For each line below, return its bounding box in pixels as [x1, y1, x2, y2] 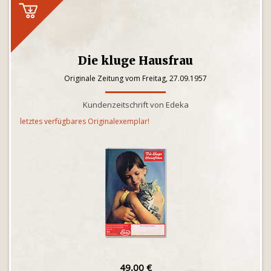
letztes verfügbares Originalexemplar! [20, 116, 149, 126]
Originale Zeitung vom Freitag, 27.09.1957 [64, 73, 207, 83]
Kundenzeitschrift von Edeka [82, 99, 189, 110]
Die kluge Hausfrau [78, 53, 193, 68]
